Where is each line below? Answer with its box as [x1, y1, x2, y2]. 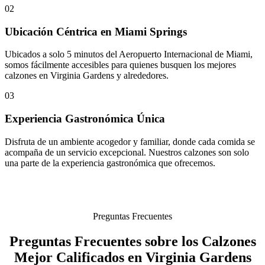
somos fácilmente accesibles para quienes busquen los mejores [5, 60, 236, 70]
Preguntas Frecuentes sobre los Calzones [9, 233, 256, 249]
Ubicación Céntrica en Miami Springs [5, 25, 187, 38]
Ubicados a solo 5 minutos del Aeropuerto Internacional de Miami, [5, 49, 253, 60]
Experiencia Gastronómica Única [5, 112, 165, 125]
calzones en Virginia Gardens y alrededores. [5, 70, 169, 81]
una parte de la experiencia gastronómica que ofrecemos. [5, 157, 215, 168]
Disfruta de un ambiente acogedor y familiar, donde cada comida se [5, 136, 255, 147]
